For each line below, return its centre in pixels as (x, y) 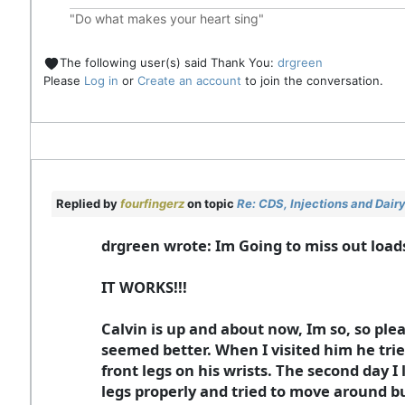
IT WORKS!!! (144, 287)
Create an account (189, 80)
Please (64, 80)
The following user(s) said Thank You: (169, 63)
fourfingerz (152, 203)
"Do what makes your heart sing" (167, 19)
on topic (211, 203)
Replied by (88, 203)
